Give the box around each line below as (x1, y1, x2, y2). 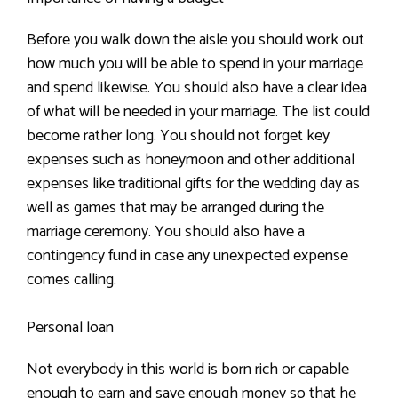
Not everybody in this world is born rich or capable (27, 355, 349, 383)
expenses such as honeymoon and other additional (27, 146, 354, 173)
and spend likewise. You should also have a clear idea (27, 74, 367, 101)
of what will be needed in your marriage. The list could (27, 98, 370, 125)
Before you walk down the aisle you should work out (27, 26, 364, 53)
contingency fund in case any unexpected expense (27, 242, 348, 269)
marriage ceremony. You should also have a (27, 218, 305, 245)
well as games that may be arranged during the (27, 194, 324, 221)
